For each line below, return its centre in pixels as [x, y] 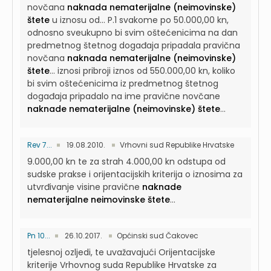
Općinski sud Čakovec [158, 236]
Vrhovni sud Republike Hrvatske [177, 145]
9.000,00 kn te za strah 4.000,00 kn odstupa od [126, 162]
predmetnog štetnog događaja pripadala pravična [134, 45]
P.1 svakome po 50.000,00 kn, [168, 20]
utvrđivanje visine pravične [85, 187]
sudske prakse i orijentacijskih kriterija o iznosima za [135, 174]
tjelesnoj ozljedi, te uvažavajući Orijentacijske [121, 252]
